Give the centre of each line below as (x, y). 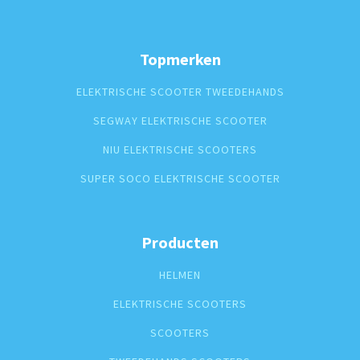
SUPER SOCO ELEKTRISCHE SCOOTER (180, 178)
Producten (180, 242)
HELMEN (180, 274)
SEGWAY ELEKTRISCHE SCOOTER (180, 120)
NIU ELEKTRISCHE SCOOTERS (180, 149)
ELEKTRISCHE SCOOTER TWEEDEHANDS (180, 91)
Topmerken (180, 59)
